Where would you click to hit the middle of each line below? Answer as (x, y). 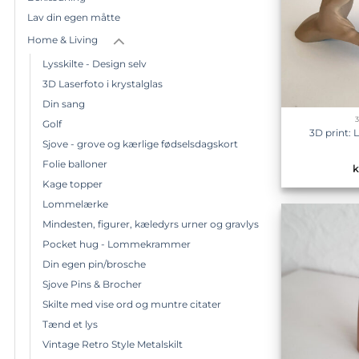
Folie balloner (75, 163)
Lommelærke (75, 204)
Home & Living (63, 39)
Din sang (64, 103)
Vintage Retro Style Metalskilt (113, 344)
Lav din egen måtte (74, 17)
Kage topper (73, 184)
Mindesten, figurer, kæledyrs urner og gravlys (151, 224)
